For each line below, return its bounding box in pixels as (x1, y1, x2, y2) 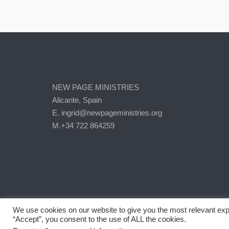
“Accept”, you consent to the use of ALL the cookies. (13, 215, 186, 223)
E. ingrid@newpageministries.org (52, 108, 162, 117)
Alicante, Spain (52, 96, 102, 104)
